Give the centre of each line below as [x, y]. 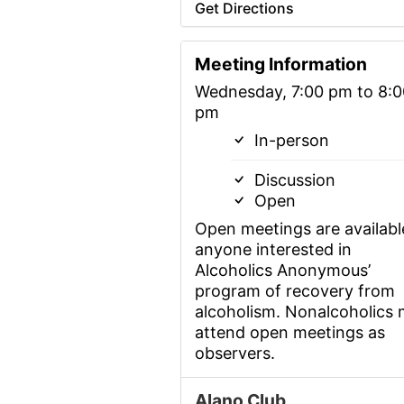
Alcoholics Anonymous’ [282, 271]
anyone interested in [273, 250]
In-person [289, 141]
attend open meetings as [289, 333]
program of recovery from [294, 291]
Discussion [292, 180]
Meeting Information [280, 64]
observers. [234, 353]
